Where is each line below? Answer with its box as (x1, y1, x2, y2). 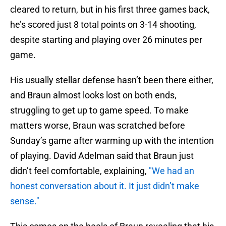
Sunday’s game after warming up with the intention (10, 135, 214, 146)
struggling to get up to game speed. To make (10, 105, 189, 116)
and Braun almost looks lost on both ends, (10, 90, 177, 101)
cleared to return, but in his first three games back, (10, 4, 210, 15)
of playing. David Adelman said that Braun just (10, 150, 194, 161)
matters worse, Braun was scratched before (10, 120, 185, 131)
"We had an (149, 165, 194, 177)
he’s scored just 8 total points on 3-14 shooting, (10, 19, 196, 30)
